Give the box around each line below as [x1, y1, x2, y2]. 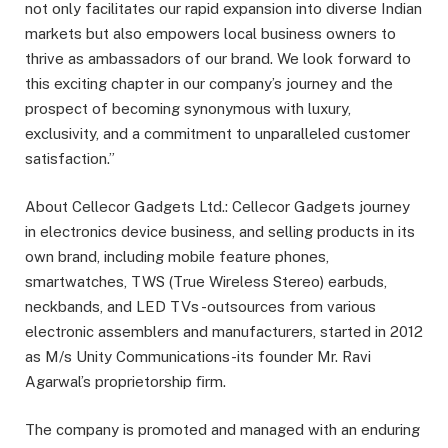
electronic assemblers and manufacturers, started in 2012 [25, 322, 423, 340]
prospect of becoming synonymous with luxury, [25, 99, 351, 117]
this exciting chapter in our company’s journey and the [25, 74, 393, 92]
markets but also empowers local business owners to [25, 24, 396, 42]
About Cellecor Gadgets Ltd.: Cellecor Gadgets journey [25, 197, 410, 215]
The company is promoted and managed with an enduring [25, 420, 420, 438]
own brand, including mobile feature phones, [25, 247, 329, 265]
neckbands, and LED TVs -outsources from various [25, 297, 376, 315]
